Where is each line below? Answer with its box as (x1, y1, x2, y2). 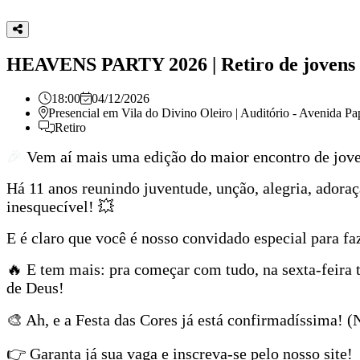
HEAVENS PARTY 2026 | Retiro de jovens (6, 53, 355, 75)
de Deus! (6, 278, 64, 297)
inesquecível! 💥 (6, 197, 114, 215)
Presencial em (48, 105, 121, 120)
